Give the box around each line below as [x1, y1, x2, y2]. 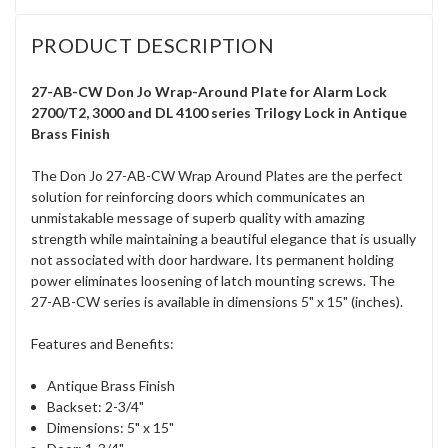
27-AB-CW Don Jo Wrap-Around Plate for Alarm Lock [31, 83, 387, 101]
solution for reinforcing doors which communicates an [31, 188, 365, 206]
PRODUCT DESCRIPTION [31, 33, 274, 58]
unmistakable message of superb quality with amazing [31, 209, 365, 227]
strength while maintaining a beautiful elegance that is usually [31, 230, 416, 248]
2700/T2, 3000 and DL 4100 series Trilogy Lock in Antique [31, 104, 407, 122]
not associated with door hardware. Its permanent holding [31, 251, 394, 269]
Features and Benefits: [31, 335, 174, 353]
